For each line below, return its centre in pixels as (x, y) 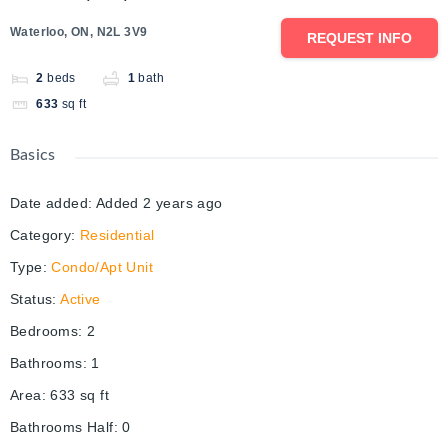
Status (31, 299)
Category (41, 235)
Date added (49, 203)
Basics (33, 155)
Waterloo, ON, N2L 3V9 (79, 32)
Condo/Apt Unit (102, 267)
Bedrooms (44, 331)
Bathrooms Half (62, 427)
